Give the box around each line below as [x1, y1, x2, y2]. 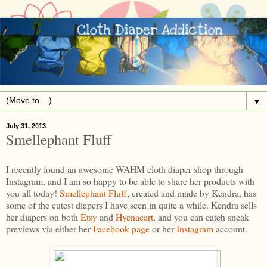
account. [213, 222, 247, 235]
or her [150, 222, 176, 235]
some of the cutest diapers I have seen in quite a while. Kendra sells [6, 198, 257, 211]
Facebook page [93, 222, 150, 235]
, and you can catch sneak [153, 210, 249, 223]
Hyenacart [116, 210, 153, 223]
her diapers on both [6, 210, 80, 223]
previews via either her [6, 222, 93, 235]
